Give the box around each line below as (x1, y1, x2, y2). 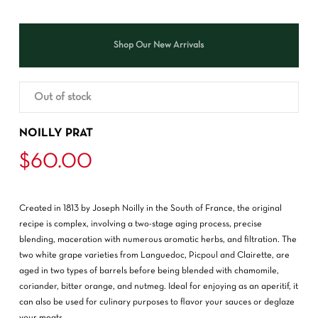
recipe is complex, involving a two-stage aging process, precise (18, 219, 262, 229)
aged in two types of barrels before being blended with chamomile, (18, 266, 279, 275)
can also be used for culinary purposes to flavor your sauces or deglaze (18, 297, 295, 307)
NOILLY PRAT (18, 127, 93, 138)
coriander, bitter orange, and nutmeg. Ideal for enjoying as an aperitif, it (18, 282, 298, 291)
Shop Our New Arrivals (114, 41, 204, 50)
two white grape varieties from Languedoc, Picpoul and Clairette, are (18, 251, 290, 260)
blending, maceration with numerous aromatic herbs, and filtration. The (18, 235, 297, 244)
